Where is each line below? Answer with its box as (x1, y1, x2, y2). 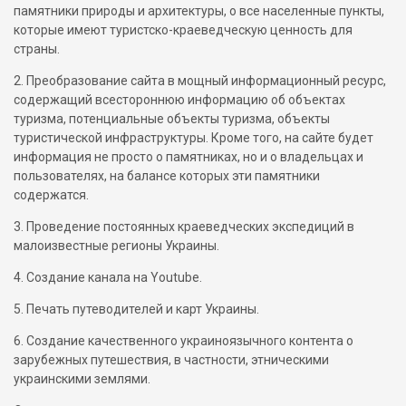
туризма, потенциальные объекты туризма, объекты (14, 111, 330, 126)
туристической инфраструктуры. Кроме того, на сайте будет (14, 130, 373, 145)
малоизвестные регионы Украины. (14, 238, 219, 253)
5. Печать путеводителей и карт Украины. (14, 302, 259, 316)
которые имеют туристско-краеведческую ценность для (14, 23, 353, 37)
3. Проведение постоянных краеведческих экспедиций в (14, 219, 354, 234)
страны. (14, 42, 60, 56)
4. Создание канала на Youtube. (14, 270, 202, 285)
